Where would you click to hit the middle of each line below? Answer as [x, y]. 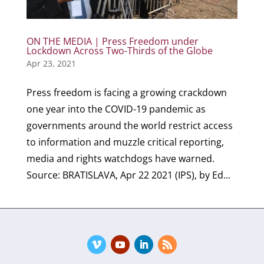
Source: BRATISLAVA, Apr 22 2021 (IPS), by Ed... [128, 175]
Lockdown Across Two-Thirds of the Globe [119, 50]
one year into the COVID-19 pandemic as [116, 109]
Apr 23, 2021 [51, 63]
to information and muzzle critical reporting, [125, 142]
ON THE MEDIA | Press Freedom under [112, 41]
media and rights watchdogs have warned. [120, 158]
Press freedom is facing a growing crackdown [126, 92]
